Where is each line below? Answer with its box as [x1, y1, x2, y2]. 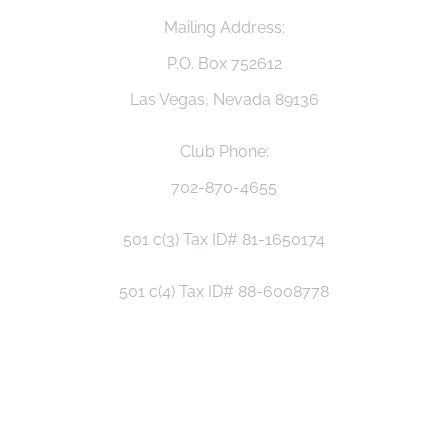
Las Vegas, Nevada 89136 [129, 90, 319, 109]
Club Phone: [179, 142, 269, 161]
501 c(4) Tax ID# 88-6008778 [119, 282, 329, 301]
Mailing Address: [163, 18, 285, 37]
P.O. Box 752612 [166, 54, 282, 73]
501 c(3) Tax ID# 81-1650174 [123, 230, 325, 249]
